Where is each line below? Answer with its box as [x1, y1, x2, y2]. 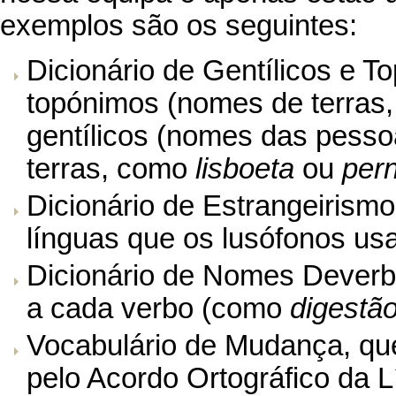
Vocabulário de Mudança [27, 329, 343, 362]
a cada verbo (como [27, 292, 290, 324]
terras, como [27, 152, 195, 185]
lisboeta [195, 152, 294, 185]
